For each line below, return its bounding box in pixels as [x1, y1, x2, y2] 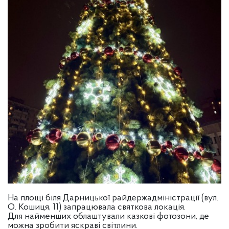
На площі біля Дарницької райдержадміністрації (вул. [8, 193, 218, 203]
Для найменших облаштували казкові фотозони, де [8, 212, 209, 222]
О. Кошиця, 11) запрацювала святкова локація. [8, 202, 186, 213]
